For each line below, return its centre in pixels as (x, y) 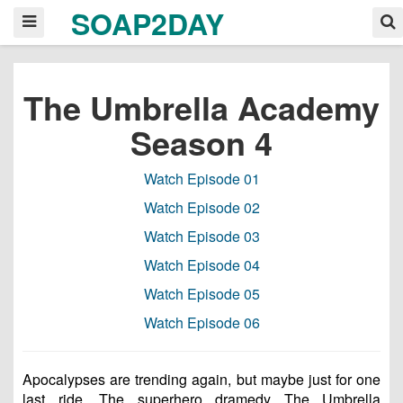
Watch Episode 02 (201, 207)
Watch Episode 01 (201, 179)
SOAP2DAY (147, 23)
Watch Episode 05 (201, 294)
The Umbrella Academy (201, 107)
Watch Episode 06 (201, 322)
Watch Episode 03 (201, 236)
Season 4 (201, 142)
